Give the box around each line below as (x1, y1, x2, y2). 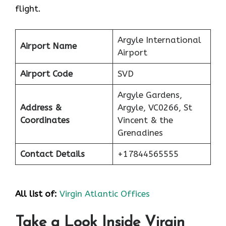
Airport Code (20, 68, 73, 79)
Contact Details (20, 148, 85, 159)
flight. (15, 4, 41, 14)
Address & (20, 102, 62, 112)
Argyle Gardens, (117, 89, 182, 100)
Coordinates (20, 115, 70, 125)
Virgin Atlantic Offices (60, 189, 150, 199)
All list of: (15, 189, 60, 199)
